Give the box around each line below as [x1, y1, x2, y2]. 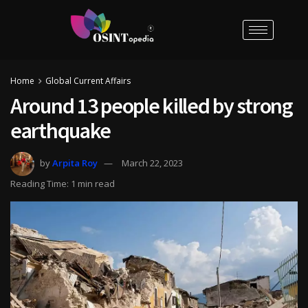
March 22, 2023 [122, 156, 183, 169]
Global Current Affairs [45, 74, 131, 87]
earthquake [10, 116, 111, 144]
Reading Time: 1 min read [10, 177, 115, 190]
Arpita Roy [52, 156, 98, 169]
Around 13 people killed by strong [10, 91, 293, 120]
